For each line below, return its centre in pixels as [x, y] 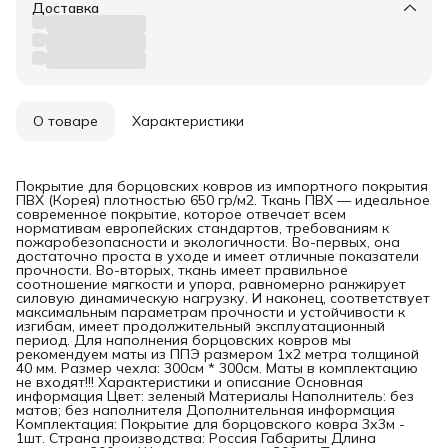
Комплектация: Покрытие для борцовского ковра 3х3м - [210, 423]
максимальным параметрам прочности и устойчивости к [210, 311]
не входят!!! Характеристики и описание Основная [189, 381]
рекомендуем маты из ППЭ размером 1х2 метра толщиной [217, 353]
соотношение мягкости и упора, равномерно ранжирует [211, 283]
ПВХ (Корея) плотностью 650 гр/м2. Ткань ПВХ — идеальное [223, 199]
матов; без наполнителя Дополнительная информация [205, 409]
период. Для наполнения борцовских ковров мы [183, 339]
